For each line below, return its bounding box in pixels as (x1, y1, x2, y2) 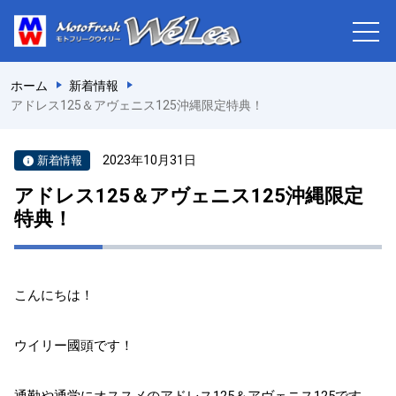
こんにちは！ (14, 287, 94, 303)
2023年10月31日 (103, 153, 196, 167)
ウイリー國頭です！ (14, 338, 133, 354)
